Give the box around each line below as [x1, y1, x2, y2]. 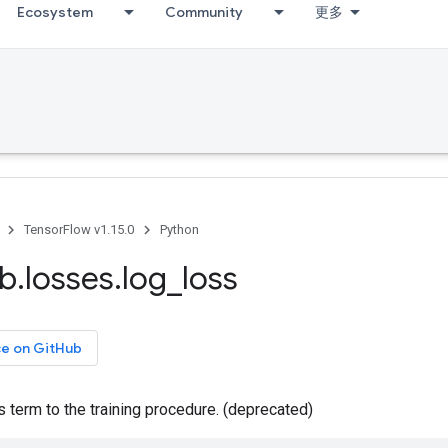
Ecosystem [17, 3, 93, 21]
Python [160, 222, 199, 237]
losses [25, 258, 114, 298]
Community [165, 3, 243, 21]
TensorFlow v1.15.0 [24, 222, 134, 237]
